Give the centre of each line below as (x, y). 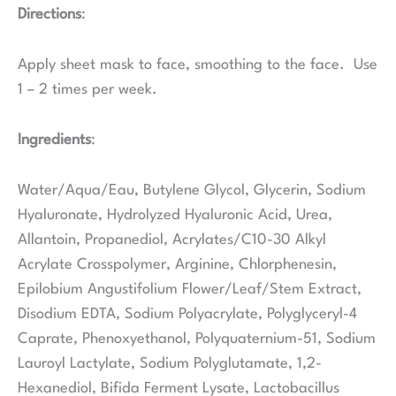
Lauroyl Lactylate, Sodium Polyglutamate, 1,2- (170, 364)
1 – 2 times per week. (88, 90)
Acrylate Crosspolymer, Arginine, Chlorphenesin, (177, 265)
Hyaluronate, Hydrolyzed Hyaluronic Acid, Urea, (175, 216)
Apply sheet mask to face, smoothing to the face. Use (198, 65)
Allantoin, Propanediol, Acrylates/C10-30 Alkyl (172, 240)
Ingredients (54, 141)
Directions (49, 14)
